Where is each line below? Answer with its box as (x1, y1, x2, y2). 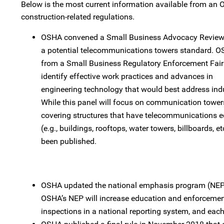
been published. (41, 136, 96, 146)
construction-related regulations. (21, 12, 134, 21)
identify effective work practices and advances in (41, 71, 213, 81)
